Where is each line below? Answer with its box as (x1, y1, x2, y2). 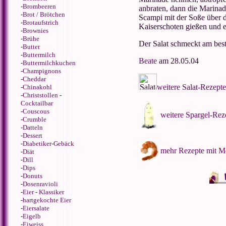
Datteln (23, 124, 43, 131)
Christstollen (23, 91, 58, 99)
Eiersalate (23, 204, 49, 212)
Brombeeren (23, 3, 56, 10)
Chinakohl (23, 83, 52, 91)
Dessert (23, 132, 42, 139)
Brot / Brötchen (23, 11, 65, 18)
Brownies (23, 27, 48, 34)
